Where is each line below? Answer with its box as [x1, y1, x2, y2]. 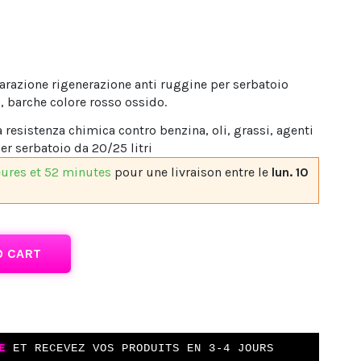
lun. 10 [272, 164, 309, 180]
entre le [225, 164, 272, 180]
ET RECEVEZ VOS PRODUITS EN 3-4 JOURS [6, 342, 274, 355]
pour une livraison [114, 164, 225, 180]
